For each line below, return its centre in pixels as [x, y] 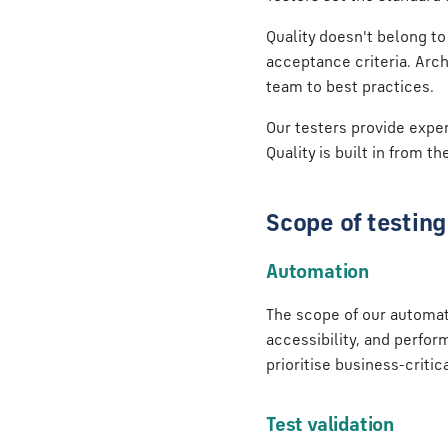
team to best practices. [350, 88]
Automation [317, 273]
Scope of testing [356, 224]
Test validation [330, 426]
